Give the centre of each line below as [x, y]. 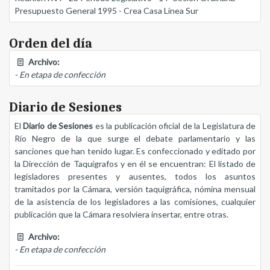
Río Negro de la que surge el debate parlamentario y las [135, 139]
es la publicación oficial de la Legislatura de [174, 126]
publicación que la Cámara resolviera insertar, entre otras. [121, 215]
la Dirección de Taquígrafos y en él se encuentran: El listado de [135, 164]
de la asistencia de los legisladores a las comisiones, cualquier [135, 202]
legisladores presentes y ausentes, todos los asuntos [135, 177]
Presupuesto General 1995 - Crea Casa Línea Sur [106, 11]
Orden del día [51, 44]
